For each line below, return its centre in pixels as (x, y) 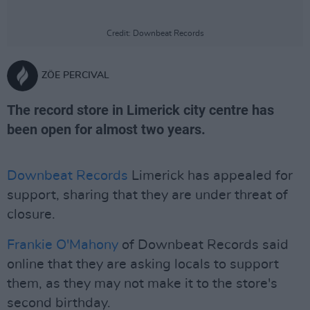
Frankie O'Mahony (63, 245)
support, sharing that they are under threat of (147, 195)
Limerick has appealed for (210, 176)
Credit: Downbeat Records (155, 33)
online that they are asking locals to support (143, 264)
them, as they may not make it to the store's (142, 284)
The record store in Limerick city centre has (140, 110)
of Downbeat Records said (203, 245)
